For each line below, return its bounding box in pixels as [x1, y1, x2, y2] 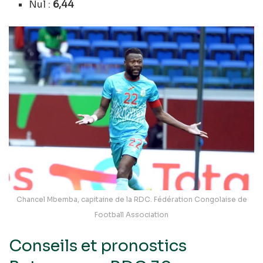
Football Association [95, 210, 168, 219]
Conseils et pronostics [9, 236, 187, 257]
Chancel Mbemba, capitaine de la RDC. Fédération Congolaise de [16, 194, 247, 204]
